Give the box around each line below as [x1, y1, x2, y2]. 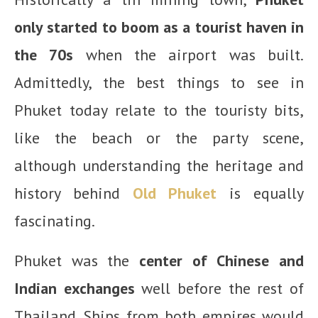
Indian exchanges [14, 278, 135, 299]
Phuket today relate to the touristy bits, [14, 100, 304, 121]
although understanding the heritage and [14, 155, 304, 176]
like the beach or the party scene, [14, 128, 304, 148]
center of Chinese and [139, 251, 304, 271]
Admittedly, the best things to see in [14, 72, 304, 93]
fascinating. [14, 211, 95, 231]
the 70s [14, 45, 74, 65]
